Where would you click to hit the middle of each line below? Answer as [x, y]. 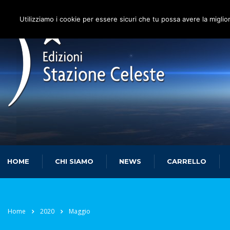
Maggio [80, 211]
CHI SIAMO [74, 161]
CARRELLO [187, 161]
